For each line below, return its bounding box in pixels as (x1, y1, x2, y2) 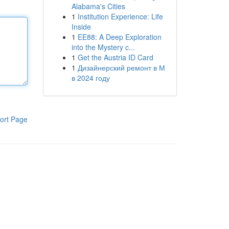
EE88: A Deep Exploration (77, 32, 162, 42)
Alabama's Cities (71, 1, 125, 11)
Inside (71, 21, 91, 32)
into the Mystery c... (71, 42, 135, 52)
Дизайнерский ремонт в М (77, 62, 165, 73)
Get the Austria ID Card (77, 52, 153, 62)
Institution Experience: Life (77, 11, 163, 21)
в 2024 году (71, 73, 110, 83)
